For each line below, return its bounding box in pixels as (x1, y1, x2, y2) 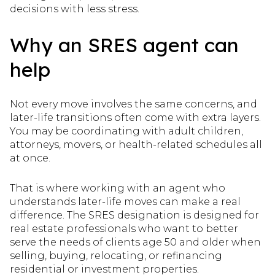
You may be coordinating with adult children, (10, 125, 243, 137)
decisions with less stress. (10, 3, 139, 15)
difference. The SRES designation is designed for (10, 209, 259, 221)
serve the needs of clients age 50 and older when (10, 236, 261, 248)
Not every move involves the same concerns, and (10, 98, 257, 110)
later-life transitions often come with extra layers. (10, 112, 261, 124)
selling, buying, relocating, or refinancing (10, 249, 222, 261)
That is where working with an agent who (10, 182, 225, 194)
